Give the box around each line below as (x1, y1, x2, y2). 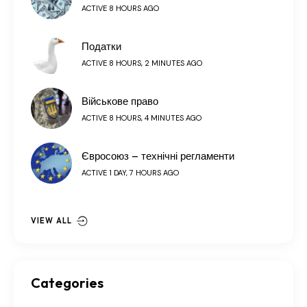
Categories (31, 274, 103, 292)
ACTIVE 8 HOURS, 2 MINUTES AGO (82, 58, 202, 69)
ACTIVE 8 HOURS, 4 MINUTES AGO (82, 113, 201, 123)
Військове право (82, 95, 158, 109)
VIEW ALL (31, 216, 72, 226)
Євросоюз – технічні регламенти (82, 149, 234, 164)
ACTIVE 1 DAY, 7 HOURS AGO (82, 168, 179, 178)
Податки (82, 40, 121, 54)
